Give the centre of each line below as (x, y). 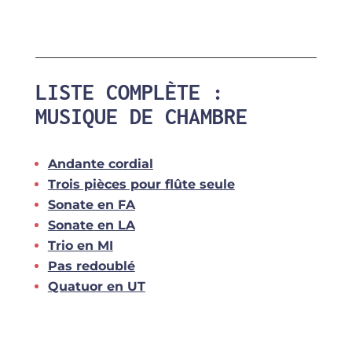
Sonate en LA (91, 225)
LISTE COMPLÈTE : (129, 92)
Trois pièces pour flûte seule (141, 184)
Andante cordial (100, 163)
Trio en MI (80, 245)
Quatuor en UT (96, 286)
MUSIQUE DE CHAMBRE (141, 116)
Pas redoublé (91, 266)
